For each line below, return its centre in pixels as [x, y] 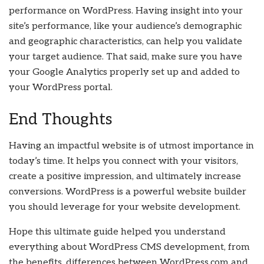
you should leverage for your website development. [125, 207]
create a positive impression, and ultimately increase [125, 176]
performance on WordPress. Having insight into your [126, 11]
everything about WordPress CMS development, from [129, 247]
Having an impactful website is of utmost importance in [131, 146]
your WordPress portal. [61, 88]
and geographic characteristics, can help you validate [126, 42]
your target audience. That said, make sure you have [126, 57]
